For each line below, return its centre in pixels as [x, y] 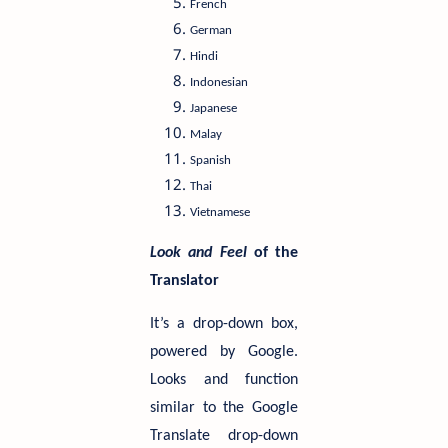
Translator [184, 281]
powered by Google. [224, 352]
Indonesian [219, 82]
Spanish [210, 160]
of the [272, 253]
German [211, 30]
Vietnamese [220, 212]
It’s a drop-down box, [224, 324]
